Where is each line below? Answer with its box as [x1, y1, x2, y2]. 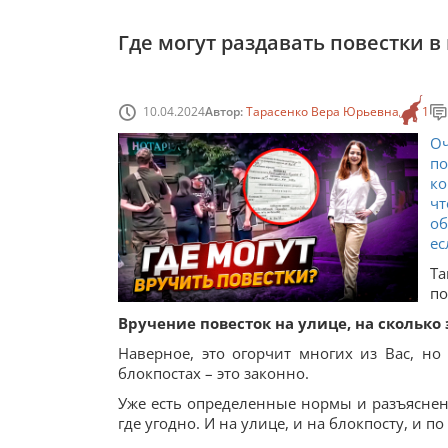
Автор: [205, 102, 246, 120]
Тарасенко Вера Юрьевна [246, 102, 399, 120]
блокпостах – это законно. [118, 363, 309, 383]
